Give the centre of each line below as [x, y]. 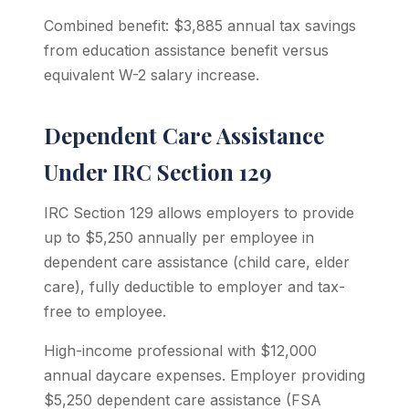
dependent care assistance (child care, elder [197, 262]
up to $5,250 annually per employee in [179, 237]
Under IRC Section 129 [158, 172]
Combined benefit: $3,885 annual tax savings [200, 26]
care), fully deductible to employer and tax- [194, 287]
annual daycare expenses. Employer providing [204, 375]
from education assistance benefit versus [186, 50]
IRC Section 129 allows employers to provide [199, 213]
